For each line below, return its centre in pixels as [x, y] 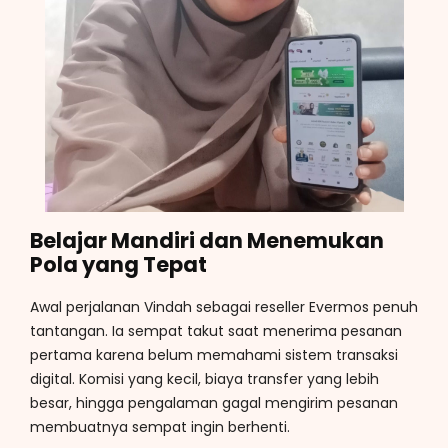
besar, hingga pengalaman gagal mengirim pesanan [214, 402]
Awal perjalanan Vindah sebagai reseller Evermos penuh [224, 306]
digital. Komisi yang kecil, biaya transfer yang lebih [204, 378]
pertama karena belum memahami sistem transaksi [214, 354]
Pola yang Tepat [118, 265]
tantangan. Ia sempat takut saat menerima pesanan [216, 330]
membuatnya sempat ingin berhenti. [160, 426]
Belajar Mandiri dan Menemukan [207, 241]
